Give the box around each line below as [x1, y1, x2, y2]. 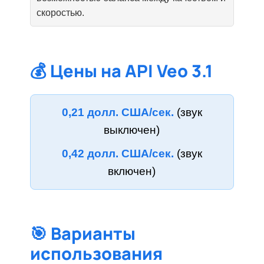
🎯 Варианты [30, 222, 136, 246]
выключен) [104, 124, 160, 137]
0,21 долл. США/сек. [61, 106, 174, 119]
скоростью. [37, 8, 85, 18]
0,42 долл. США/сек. [61, 147, 174, 160]
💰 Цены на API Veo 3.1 [30, 59, 213, 83]
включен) [108, 164, 156, 177]
